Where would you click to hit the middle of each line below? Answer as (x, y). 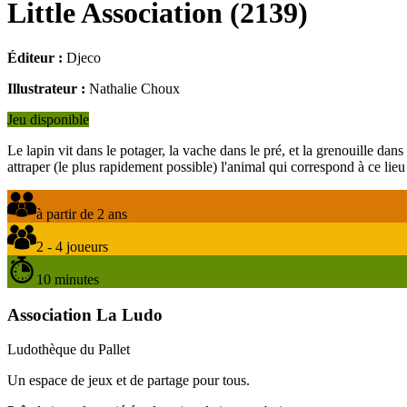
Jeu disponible (48, 119)
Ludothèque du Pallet (69, 350)
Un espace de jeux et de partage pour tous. (129, 381)
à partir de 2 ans (82, 213)
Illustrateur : (46, 88)
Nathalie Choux (134, 88)
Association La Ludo (85, 314)
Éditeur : (35, 57)
